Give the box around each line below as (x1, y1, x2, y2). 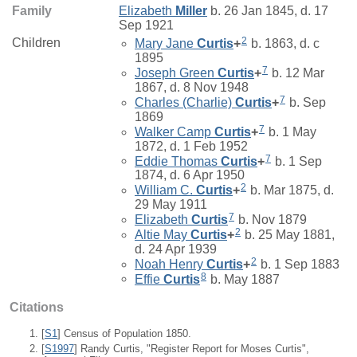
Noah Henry (135, 257, 206, 271)
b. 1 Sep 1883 (257, 257, 339, 271)
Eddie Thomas (135, 154, 221, 168)
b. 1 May (265, 124, 316, 139)
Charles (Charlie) (135, 95, 235, 109)
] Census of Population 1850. (57, 328, 191, 340)
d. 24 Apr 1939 (135, 241, 217, 256)
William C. (135, 183, 196, 198)
